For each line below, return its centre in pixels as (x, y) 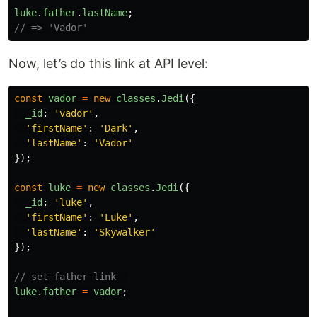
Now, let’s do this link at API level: (108, 64)
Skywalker (125, 232)
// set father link (71, 277)
